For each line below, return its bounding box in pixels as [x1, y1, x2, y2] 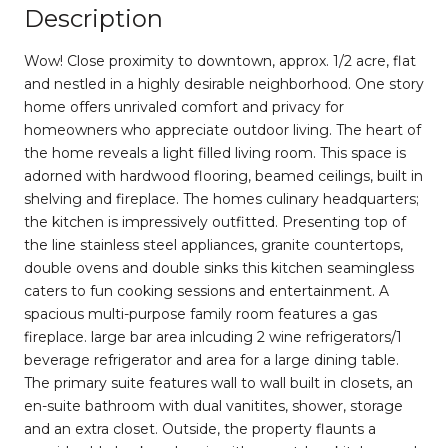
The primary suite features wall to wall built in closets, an [24, 373, 413, 392]
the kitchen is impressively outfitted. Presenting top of [24, 212, 406, 231]
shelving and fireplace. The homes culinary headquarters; [24, 189, 419, 208]
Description [24, 3, 163, 33]
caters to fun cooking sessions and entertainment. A [24, 281, 389, 300]
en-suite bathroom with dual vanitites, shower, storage [24, 396, 403, 415]
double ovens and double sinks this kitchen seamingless [24, 258, 414, 277]
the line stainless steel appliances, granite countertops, [24, 235, 403, 254]
